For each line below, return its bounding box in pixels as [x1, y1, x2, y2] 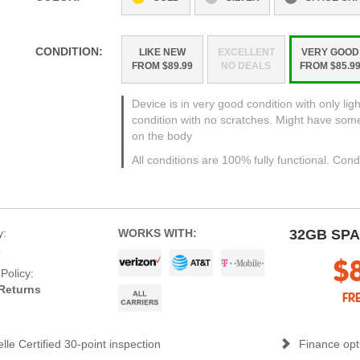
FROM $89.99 [131, 59, 193, 72]
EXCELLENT [217, 46, 275, 58]
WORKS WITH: [118, 226, 198, 239]
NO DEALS [221, 59, 271, 72]
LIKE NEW [138, 46, 186, 58]
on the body [131, 129, 192, 142]
